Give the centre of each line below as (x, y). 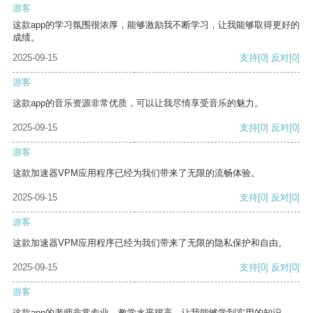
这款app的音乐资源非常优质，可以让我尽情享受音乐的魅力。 (138, 103)
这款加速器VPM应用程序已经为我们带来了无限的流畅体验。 (136, 173)
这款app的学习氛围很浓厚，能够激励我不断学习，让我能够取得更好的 (156, 25)
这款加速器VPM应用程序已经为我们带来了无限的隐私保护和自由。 (150, 243)
